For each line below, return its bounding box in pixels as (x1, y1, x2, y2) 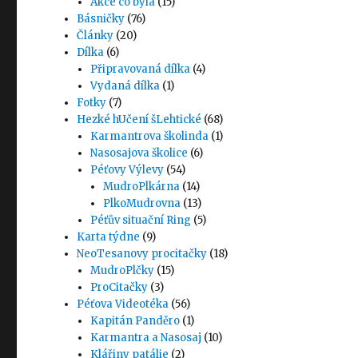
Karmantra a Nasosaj (89, 331, 201, 345)
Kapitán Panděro (89, 314, 180, 328)
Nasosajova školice (89, 146, 188, 161)
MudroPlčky (89, 264, 154, 278)
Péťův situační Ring (89, 213, 191, 228)
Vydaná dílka (89, 79, 160, 93)
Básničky (77, 12, 125, 26)
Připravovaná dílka (89, 62, 190, 77)
